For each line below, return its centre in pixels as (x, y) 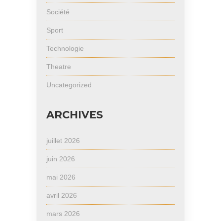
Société (58, 12)
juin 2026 (61, 159)
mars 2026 (63, 213)
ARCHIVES (75, 114)
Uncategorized (69, 85)
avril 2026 (62, 195)
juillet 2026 (63, 140)
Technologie (65, 48)
